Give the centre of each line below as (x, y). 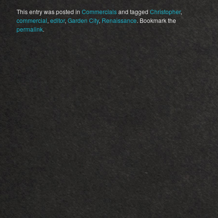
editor (58, 20)
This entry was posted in (49, 11)
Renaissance (119, 20)
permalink (30, 29)
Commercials (100, 11)
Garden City (83, 20)
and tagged (134, 11)
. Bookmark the (157, 20)
